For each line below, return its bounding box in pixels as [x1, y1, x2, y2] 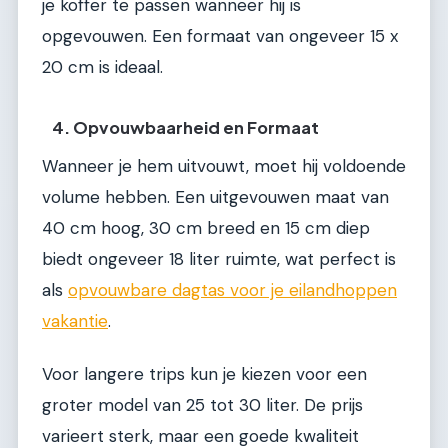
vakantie [42, 309, 108, 332]
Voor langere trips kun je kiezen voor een [42, 363, 367, 386]
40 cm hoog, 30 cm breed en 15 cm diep [42, 216, 370, 239]
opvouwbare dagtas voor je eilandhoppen [68, 278, 397, 301]
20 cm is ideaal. [42, 56, 163, 79]
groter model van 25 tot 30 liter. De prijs [42, 394, 363, 417]
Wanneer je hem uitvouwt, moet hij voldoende [42, 154, 406, 177]
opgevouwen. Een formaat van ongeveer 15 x [42, 25, 398, 48]
